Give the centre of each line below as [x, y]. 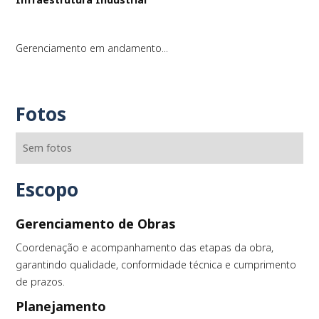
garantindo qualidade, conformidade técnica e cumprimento [156, 264]
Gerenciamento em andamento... [92, 48]
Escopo [47, 189]
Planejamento [61, 306]
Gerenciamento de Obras [96, 223]
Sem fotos [48, 147]
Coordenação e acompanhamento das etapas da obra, [145, 247]
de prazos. [41, 281]
